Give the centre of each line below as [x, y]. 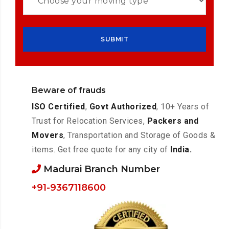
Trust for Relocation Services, [89, 121]
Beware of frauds [69, 90]
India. [181, 150]
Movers [48, 135]
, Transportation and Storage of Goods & [140, 135]
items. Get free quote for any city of [101, 150]
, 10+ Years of [183, 107]
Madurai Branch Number [101, 169]
